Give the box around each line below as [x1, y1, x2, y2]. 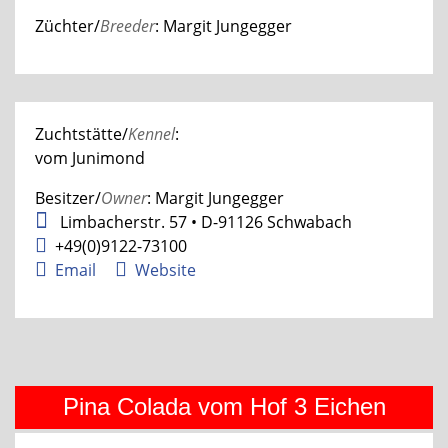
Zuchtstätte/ [35, 122, 128, 145]
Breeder [100, 14, 155, 37]
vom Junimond [35, 146, 145, 169]
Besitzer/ [35, 186, 101, 209]
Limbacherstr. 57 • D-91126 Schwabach [56, 210, 352, 233]
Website [135, 258, 196, 281]
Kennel [128, 122, 175, 145]
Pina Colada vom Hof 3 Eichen [62, 392, 386, 420]
